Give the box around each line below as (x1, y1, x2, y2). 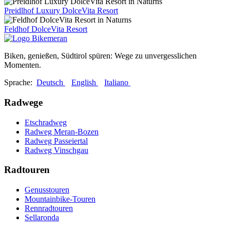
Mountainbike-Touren (25, 195, 95, 204)
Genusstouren (25, 185, 69, 195)
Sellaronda (25, 213, 59, 222)
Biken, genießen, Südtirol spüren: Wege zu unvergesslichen (4, 51, 197, 61)
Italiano (104, 78, 130, 87)
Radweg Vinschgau (25, 145, 88, 155)
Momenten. (4, 61, 41, 70)
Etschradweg (25, 118, 67, 127)
